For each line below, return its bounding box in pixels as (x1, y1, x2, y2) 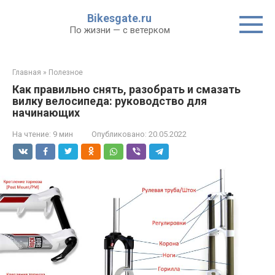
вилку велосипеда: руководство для (12, 95, 207, 107)
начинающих (12, 106, 80, 119)
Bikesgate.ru (87, 12, 152, 25)
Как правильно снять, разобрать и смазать (12, 83, 241, 96)
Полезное (48, 68, 83, 77)
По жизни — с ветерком (69, 25, 170, 36)
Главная (12, 68, 41, 77)
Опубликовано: (91, 130, 147, 139)
